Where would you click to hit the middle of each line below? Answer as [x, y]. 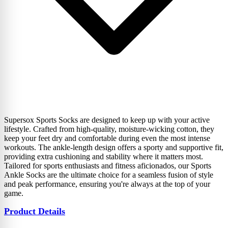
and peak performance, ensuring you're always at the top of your [107, 184]
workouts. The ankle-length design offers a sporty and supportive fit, [114, 148]
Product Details [35, 211]
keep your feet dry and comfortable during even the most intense [107, 138]
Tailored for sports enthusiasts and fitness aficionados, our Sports [108, 166]
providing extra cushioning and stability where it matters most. [104, 157]
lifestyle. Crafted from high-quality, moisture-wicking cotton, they [109, 129]
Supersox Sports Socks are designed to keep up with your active [107, 120]
